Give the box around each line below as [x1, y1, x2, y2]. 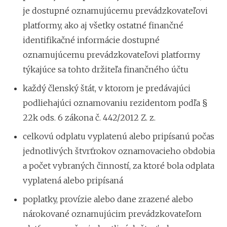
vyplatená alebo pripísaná [23, 175, 123, 185]
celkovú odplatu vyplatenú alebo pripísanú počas [23, 131, 214, 141]
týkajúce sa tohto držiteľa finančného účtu [23, 64, 188, 74]
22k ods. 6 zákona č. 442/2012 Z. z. [23, 112, 156, 123]
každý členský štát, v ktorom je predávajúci [23, 83, 191, 93]
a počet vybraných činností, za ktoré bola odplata [23, 160, 214, 171]
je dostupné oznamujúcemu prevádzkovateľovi [23, 5, 208, 16]
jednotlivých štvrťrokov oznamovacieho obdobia [23, 145, 215, 156]
